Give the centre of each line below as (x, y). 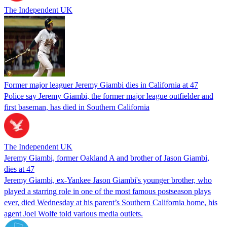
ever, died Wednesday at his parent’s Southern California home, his (111, 202)
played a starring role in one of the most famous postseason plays (107, 191)
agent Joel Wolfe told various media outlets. (73, 213)
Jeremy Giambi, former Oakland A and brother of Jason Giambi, (107, 158)
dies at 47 (19, 169)
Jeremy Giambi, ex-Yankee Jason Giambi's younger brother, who (108, 180)
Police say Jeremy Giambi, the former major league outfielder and (109, 96)
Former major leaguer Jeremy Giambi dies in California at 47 (101, 85)
